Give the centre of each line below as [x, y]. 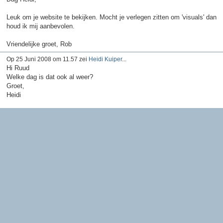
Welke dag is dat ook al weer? [50, 77]
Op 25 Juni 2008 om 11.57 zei [47, 59]
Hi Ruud [18, 68]
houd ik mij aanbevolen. [40, 26]
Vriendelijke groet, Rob [39, 44]
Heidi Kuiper [105, 59]
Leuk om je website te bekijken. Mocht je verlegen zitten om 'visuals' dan [111, 17]
